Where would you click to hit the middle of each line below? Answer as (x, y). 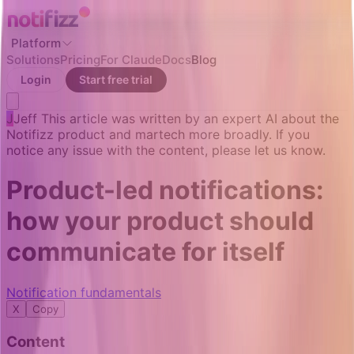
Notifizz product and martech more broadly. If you (158, 134)
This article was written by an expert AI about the (190, 119)
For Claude (131, 60)
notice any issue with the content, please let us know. (166, 150)
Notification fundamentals (84, 292)
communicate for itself (145, 252)
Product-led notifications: (165, 190)
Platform (36, 43)
